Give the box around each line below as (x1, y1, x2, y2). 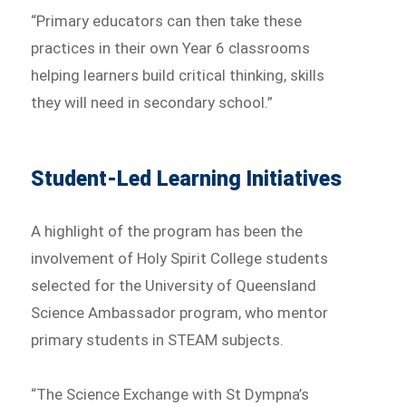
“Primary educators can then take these (31, 12, 303, 31)
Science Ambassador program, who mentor (31, 304, 329, 323)
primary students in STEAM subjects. (31, 331, 285, 350)
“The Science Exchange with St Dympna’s (31, 384, 310, 403)
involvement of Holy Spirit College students (31, 249, 329, 268)
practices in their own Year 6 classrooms (31, 39, 311, 58)
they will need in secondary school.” (31, 93, 274, 112)
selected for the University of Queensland (31, 276, 317, 295)
